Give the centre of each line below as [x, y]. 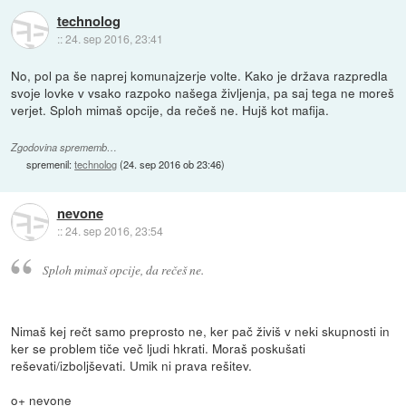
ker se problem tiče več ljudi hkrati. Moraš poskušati [159, 348]
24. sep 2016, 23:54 [114, 230]
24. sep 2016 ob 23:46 [173, 164]
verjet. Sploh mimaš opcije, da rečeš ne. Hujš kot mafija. [170, 109]
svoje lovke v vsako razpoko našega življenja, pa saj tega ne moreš [203, 92]
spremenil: [51, 164]
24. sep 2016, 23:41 [114, 38]
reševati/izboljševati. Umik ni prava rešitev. [132, 366]
